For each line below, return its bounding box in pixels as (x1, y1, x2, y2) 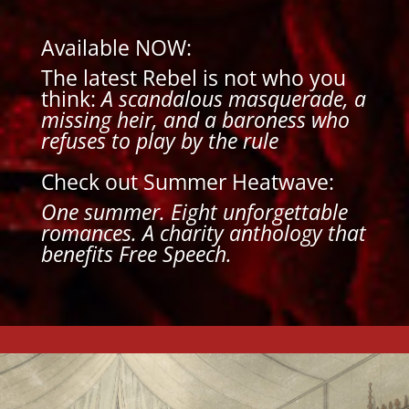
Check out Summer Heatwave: (40, 167, 334, 197)
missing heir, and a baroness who (40, 105, 350, 135)
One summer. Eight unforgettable (40, 197, 348, 227)
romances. (40, 218, 137, 248)
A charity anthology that (136, 218, 366, 248)
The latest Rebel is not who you (40, 63, 346, 93)
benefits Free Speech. (40, 239, 243, 269)
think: (40, 84, 101, 114)
